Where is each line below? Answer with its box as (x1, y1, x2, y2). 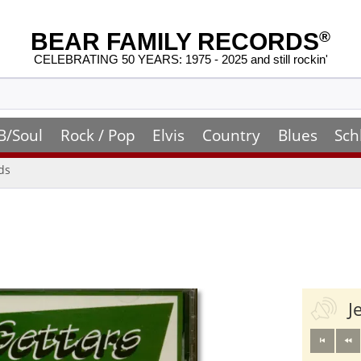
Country (201, 124, 260, 146)
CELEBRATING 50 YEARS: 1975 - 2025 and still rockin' (33, 52, 328, 67)
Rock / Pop (60, 124, 135, 146)
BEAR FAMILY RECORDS (31, 28, 319, 55)
